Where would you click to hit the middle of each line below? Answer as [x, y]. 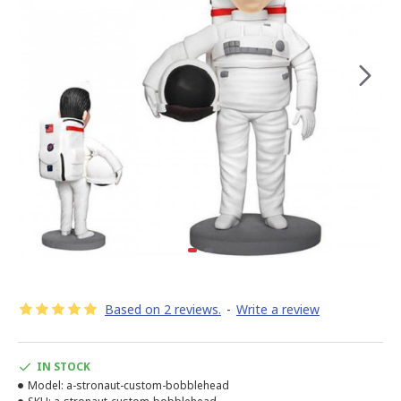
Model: [46, 385]
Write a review [278, 309]
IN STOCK [64, 367]
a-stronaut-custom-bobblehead [148, 385]
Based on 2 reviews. [163, 309]
